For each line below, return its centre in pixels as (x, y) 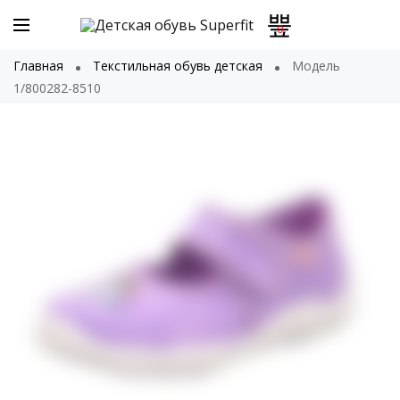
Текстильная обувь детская (178, 66)
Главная (38, 66)
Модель (314, 66)
